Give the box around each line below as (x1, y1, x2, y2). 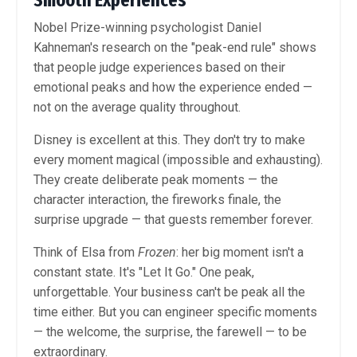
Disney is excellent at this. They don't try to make (33, 132, 305, 148)
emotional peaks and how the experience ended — (33, 80, 312, 96)
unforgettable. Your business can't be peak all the (33, 284, 305, 300)
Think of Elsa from (33, 245, 138, 261)
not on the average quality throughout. (33, 100, 241, 116)
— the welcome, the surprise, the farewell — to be (33, 324, 307, 340)
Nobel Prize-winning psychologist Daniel (33, 20, 261, 36)
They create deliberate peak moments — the (33, 172, 278, 188)
